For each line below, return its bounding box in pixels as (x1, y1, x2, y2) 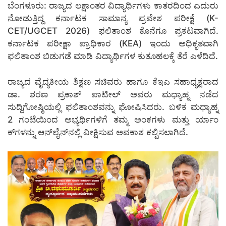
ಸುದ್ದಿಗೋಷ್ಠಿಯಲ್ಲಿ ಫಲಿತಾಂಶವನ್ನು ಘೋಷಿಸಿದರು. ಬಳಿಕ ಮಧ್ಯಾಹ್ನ (8, 101, 218, 112)
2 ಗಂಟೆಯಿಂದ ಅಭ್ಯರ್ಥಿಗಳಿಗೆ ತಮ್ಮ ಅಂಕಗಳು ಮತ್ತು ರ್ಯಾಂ (8, 114, 218, 125)
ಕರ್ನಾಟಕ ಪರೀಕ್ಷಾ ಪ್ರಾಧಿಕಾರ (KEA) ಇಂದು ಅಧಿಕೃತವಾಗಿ (8, 38, 218, 49)
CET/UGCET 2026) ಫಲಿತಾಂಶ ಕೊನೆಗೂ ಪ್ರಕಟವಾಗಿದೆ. (8, 26, 218, 36)
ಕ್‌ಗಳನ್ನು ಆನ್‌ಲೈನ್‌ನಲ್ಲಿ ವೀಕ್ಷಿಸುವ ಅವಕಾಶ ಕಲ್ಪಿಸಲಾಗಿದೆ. (8, 127, 188, 137)
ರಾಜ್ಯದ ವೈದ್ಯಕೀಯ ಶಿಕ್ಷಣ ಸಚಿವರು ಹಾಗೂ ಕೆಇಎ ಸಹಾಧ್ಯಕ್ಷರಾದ (8, 76, 218, 87)
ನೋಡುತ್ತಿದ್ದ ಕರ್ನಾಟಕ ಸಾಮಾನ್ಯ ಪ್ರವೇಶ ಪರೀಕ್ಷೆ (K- (8, 13, 218, 24)
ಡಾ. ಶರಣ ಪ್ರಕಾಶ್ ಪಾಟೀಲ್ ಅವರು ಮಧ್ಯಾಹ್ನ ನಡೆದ (8, 89, 218, 99)
